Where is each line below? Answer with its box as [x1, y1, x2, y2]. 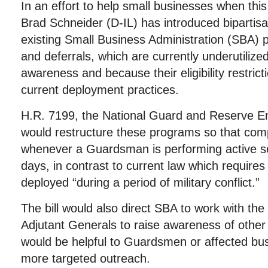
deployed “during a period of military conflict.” [21, 176, 260, 189]
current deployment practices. [21, 83, 179, 96]
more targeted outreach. [21, 252, 150, 265]
